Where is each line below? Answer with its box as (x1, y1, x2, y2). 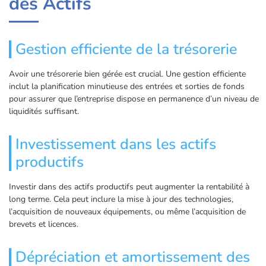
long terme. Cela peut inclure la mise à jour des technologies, (9, 194, 233, 205)
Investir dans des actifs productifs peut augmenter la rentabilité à (9, 181, 249, 193)
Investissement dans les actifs (15, 134, 216, 155)
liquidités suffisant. (9, 106, 79, 118)
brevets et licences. (9, 218, 78, 230)
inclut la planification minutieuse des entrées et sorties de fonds (9, 81, 245, 93)
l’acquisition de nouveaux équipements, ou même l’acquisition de (9, 206, 246, 218)
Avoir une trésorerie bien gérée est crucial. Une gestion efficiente (9, 68, 246, 80)
